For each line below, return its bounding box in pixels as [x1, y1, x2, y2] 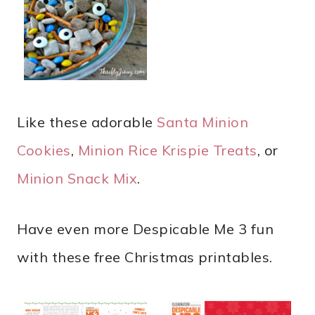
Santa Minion [157, 113, 248, 131]
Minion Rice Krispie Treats [77, 141, 257, 160]
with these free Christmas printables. [17, 248, 273, 266]
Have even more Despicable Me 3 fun [17, 220, 274, 238]
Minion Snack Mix [17, 169, 137, 188]
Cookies [17, 141, 71, 160]
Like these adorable [17, 113, 157, 131]
